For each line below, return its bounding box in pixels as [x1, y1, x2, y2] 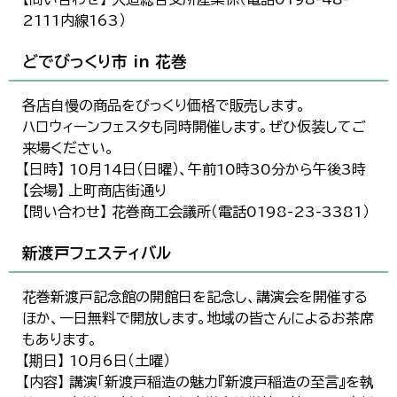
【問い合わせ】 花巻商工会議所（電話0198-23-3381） [22, 205, 370, 219]
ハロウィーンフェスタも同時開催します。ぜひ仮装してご [22, 120, 366, 134]
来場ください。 [22, 141, 114, 155]
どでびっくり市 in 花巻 [22, 54, 187, 69]
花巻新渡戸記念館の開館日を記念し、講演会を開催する [22, 290, 368, 304]
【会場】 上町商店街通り [22, 183, 167, 198]
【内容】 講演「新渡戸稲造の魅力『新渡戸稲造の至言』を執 [22, 375, 374, 389]
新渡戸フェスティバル [22, 245, 172, 261]
